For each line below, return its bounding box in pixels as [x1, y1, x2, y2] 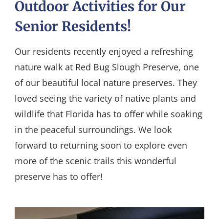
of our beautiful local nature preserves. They [14, 76, 197, 88]
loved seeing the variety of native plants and [14, 92, 196, 104]
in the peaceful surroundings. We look [14, 123, 172, 135]
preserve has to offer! [14, 170, 103, 182]
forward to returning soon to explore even [14, 139, 187, 151]
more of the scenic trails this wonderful [14, 154, 176, 167]
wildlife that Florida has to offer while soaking [14, 108, 202, 120]
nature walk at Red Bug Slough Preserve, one [14, 61, 199, 73]
